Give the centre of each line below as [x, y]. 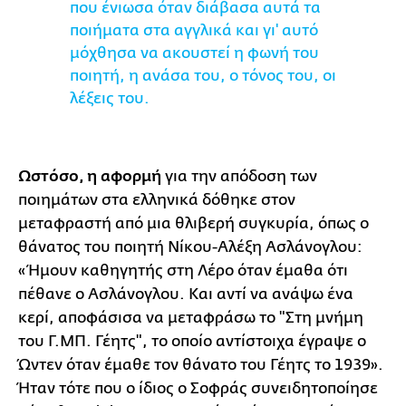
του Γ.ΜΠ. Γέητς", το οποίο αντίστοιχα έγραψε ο [192, 341]
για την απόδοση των [239, 176]
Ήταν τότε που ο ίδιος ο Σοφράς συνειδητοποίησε [198, 388]
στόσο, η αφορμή [96, 177]
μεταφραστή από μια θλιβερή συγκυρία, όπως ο [193, 223]
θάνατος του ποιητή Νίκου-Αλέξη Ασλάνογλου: [190, 247]
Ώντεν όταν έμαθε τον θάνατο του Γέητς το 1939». [201, 365]
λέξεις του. [110, 98]
